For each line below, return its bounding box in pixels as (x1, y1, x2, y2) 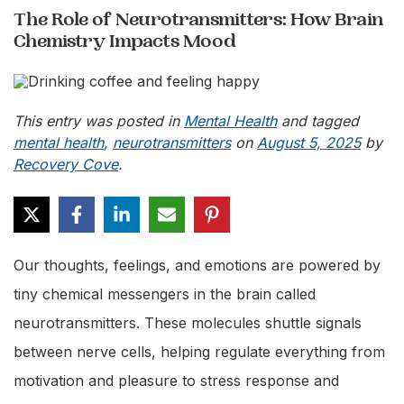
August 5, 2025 (257, 133, 361, 151)
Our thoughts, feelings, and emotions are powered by (14, 256, 381, 274)
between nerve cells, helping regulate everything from (14, 343, 385, 361)
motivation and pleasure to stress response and (14, 372, 339, 390)
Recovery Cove (14, 155, 118, 173)
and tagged (277, 112, 359, 130)
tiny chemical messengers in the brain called (14, 285, 316, 303)
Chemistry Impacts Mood (14, 30, 236, 52)
